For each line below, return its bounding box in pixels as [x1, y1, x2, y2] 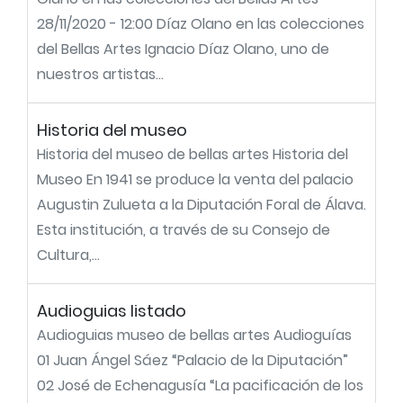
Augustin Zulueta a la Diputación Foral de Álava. [37, 194, 366, 215]
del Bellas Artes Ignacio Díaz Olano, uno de [37, 39, 329, 59]
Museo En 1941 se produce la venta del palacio [37, 169, 354, 190]
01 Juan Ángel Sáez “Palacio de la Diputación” [37, 350, 348, 371]
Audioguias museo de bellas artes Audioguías [37, 325, 352, 345]
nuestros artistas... [37, 64, 164, 85]
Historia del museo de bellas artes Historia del [37, 144, 348, 165]
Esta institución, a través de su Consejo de [37, 219, 330, 240]
